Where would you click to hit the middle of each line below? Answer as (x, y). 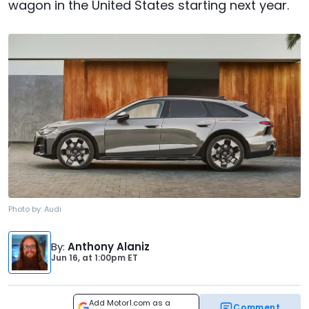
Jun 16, (67, 258)
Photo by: (26, 209)
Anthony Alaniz (109, 247)
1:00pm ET (115, 258)
